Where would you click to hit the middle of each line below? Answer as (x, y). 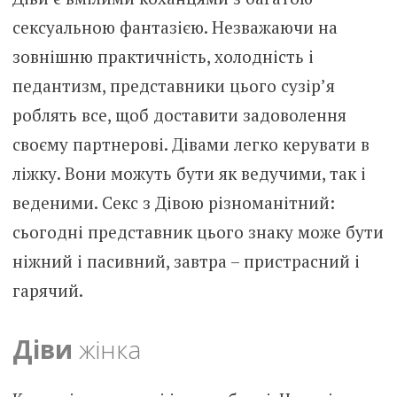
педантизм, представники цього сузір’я (173, 86)
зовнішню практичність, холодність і (163, 57)
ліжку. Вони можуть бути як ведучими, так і (189, 174)
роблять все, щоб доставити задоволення (179, 115)
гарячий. (47, 291)
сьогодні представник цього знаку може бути (198, 232)
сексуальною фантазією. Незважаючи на (175, 27)
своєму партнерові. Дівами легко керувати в (191, 144)
